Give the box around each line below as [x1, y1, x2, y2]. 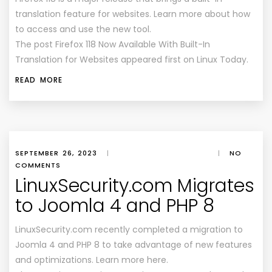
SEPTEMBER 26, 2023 [15, 148, 97, 158]
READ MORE [15, 75, 63, 85]
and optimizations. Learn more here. [15, 254, 168, 266]
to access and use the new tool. [15, 23, 151, 35]
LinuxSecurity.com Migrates [15, 173, 254, 199]
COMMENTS [15, 160, 61, 170]
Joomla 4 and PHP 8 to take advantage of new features [15, 239, 252, 251]
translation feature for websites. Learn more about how [15, 8, 250, 20]
